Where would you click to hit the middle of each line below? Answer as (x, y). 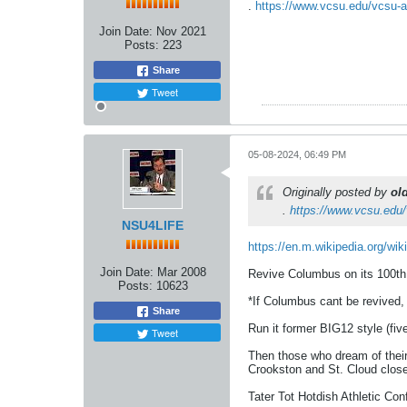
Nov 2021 (181, 32)
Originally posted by (337, 193)
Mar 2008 (181, 273)
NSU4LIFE (153, 226)
